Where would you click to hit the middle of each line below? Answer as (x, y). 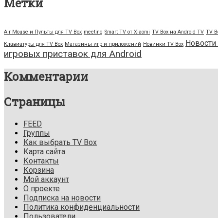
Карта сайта (44, 152)
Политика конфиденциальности (82, 207)
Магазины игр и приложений (103, 44)
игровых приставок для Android (73, 54)
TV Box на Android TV (178, 32)
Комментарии (46, 77)
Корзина (39, 170)
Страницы (35, 102)
